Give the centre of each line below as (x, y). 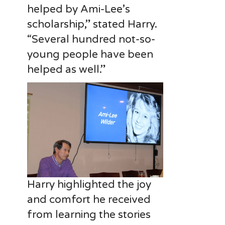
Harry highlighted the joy (89, 184)
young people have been (90, 55)
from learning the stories (89, 214)
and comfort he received (89, 199)
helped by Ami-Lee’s (78, 10)
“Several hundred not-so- (91, 40)
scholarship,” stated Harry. (92, 25)
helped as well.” (66, 70)
